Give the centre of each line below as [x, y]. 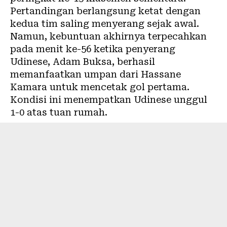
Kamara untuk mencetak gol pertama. [100, 87]
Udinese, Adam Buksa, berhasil [83, 62]
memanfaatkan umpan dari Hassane [96, 74]
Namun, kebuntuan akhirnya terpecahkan [108, 36]
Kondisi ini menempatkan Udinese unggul [109, 100]
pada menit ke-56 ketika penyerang [93, 49]
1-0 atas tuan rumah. [59, 112]
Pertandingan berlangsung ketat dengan [105, 11]
